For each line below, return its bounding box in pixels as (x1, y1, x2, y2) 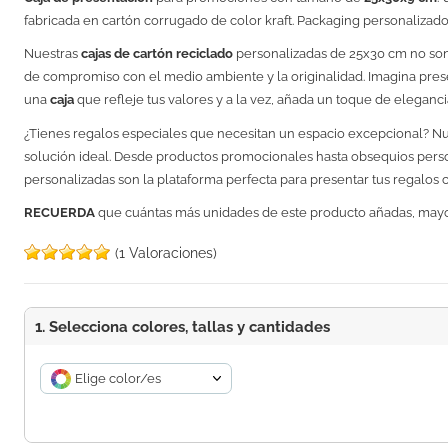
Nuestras (24, 46, 82, 62)
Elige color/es (75, 371, 162, 387)
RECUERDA (24, 205, 99, 221)
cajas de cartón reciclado (81, 46, 234, 62)
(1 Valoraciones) (115, 245, 218, 262)
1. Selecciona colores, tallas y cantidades (35, 318, 331, 336)
